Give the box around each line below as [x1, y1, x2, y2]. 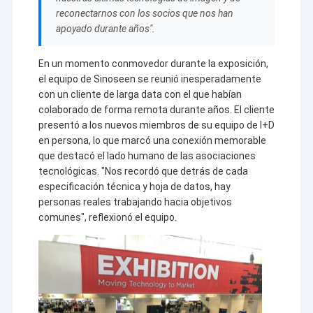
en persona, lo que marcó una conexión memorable [38, 135, 266, 147]
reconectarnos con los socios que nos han [55, 8, 233, 20]
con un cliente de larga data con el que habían [38, 89, 242, 101]
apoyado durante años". [55, 23, 155, 35]
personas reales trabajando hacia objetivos [38, 196, 232, 208]
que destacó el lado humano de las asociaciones [38, 150, 256, 162]
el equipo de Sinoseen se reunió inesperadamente [38, 73, 261, 85]
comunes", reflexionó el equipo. [38, 212, 177, 224]
